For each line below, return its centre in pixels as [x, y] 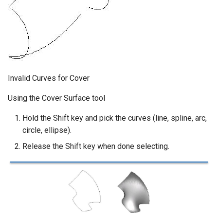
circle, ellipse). [47, 130]
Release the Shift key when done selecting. [96, 146]
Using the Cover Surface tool [56, 98]
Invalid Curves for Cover [49, 78]
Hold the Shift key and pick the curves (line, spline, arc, [115, 118]
